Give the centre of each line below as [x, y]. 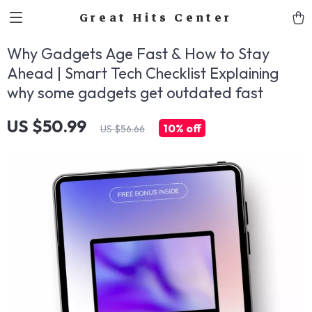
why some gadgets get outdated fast [135, 93]
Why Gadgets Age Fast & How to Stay [138, 54]
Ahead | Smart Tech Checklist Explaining [143, 73]
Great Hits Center [156, 17]
